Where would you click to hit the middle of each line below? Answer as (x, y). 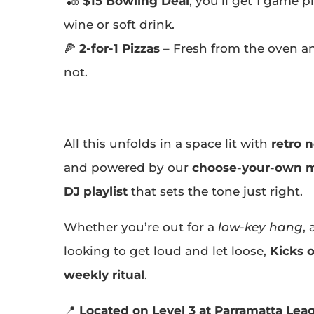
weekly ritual (104, 274)
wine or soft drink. (119, 24)
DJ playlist (95, 191)
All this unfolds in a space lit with (167, 143)
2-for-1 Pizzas (119, 48)
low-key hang (260, 227)
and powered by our (128, 167)
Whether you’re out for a (141, 227)
